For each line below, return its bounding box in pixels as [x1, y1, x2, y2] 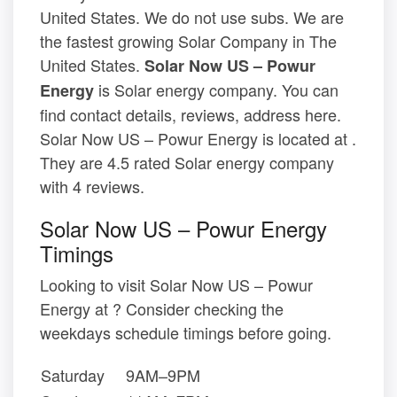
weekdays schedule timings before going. [40, 321, 331, 345]
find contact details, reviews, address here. [40, 103, 341, 127]
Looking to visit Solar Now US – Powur [40, 273, 313, 297]
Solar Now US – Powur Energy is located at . [40, 127, 356, 151]
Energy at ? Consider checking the [40, 297, 284, 321]
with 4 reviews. [40, 175, 144, 198]
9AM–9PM [126, 363, 200, 387]
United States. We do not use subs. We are [40, 5, 344, 29]
